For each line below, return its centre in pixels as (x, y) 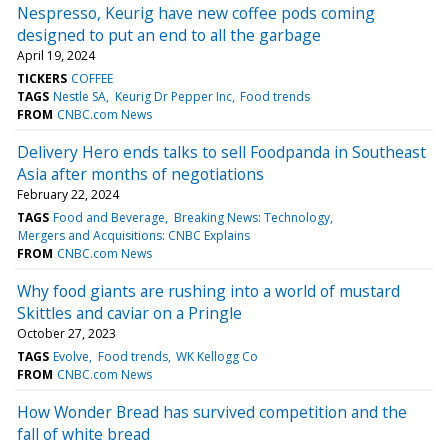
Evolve (71, 356)
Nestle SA (80, 96)
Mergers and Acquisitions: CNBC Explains (134, 235)
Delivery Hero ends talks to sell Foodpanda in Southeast (221, 151)
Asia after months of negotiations (140, 173)
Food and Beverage (109, 217)
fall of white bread (83, 433)
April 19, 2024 (56, 55)
